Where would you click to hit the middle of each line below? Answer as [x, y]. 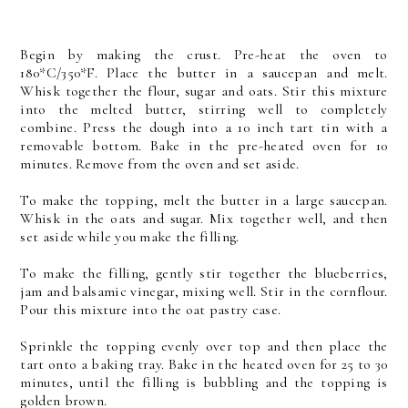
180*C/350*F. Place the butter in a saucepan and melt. [204, 73]
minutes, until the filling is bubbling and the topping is [204, 382]
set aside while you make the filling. [130, 237]
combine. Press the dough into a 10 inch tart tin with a [204, 127]
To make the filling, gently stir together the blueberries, [204, 273]
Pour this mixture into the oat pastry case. [151, 310]
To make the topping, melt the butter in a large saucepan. [204, 200]
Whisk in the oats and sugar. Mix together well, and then [204, 219]
